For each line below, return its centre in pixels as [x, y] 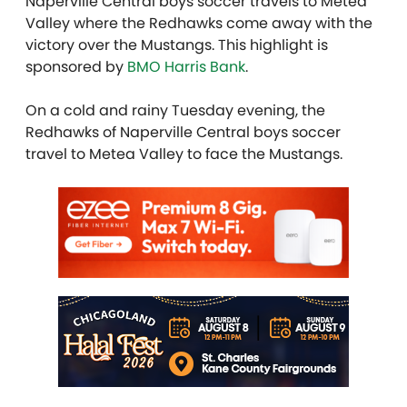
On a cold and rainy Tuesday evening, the [175, 110]
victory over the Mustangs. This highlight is [177, 45]
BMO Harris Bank [186, 66]
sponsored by [76, 66]
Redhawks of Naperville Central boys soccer [183, 132]
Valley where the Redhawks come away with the [199, 23]
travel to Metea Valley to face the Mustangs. [184, 154]
